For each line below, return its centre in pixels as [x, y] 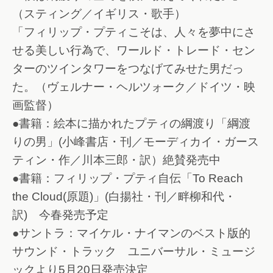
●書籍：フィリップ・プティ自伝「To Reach [128, 179]
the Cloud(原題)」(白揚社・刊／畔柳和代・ [124, 197]
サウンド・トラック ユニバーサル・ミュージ [134, 252]
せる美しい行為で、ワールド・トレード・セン [134, 51]
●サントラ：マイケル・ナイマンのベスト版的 [131, 233]
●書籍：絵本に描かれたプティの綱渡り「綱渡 [131, 124]
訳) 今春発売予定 [60, 215]
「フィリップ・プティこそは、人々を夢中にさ [134, 32]
